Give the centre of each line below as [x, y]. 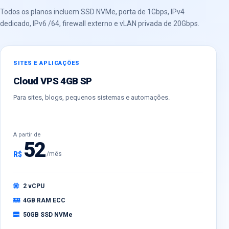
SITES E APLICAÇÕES [47, 63]
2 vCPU [34, 186]
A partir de [27, 134]
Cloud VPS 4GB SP [53, 81]
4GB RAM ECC [44, 200]
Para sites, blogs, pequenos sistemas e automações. [91, 97]
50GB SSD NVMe [48, 214]
